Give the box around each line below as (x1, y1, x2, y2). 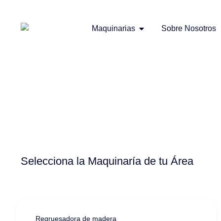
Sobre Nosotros (161, 24, 216, 33)
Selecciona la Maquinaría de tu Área (21, 155, 193, 167)
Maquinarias (92, 24, 135, 33)
